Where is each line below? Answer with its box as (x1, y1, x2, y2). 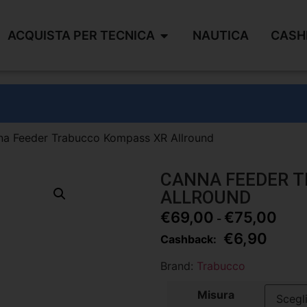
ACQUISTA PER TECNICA (7, 28, 155, 42)
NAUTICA (192, 28, 249, 42)
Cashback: (160, 232, 217, 247)
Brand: (160, 258, 197, 273)
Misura (197, 287, 234, 302)
